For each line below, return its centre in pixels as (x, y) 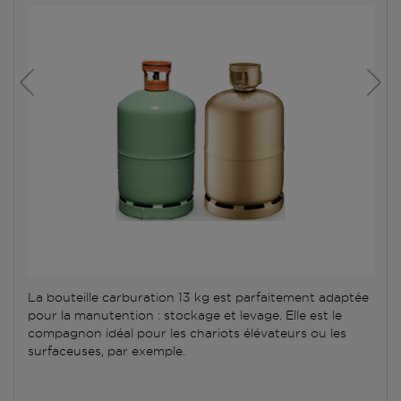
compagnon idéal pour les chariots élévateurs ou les (187, 333)
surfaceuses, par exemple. (107, 350)
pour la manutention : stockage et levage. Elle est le (185, 315)
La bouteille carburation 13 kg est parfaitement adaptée (198, 297)
